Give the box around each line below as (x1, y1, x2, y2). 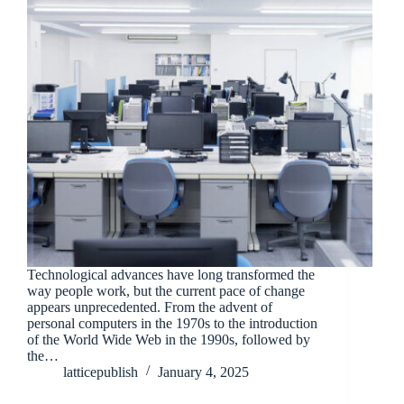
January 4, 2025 (158, 363, 249, 380)
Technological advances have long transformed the (27, 266, 315, 282)
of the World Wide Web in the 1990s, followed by (27, 331, 310, 347)
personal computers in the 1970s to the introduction (27, 315, 317, 331)
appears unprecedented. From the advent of (27, 298, 272, 315)
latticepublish (63, 363, 138, 380)
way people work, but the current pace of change (27, 282, 305, 298)
